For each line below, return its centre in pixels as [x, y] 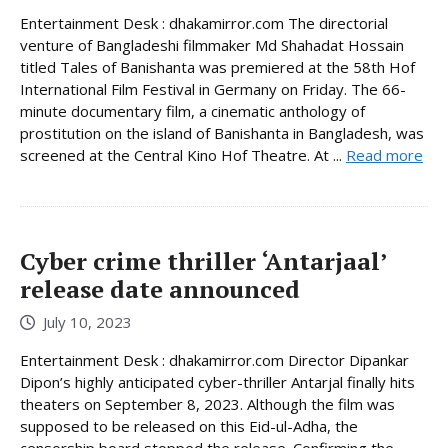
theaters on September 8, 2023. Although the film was [207, 403]
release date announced [160, 289]
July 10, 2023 [87, 321]
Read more [384, 155]
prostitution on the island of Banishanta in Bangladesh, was [222, 133]
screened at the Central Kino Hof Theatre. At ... [183, 155]
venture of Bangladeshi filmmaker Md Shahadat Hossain [212, 45]
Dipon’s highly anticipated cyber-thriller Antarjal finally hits [217, 381]
